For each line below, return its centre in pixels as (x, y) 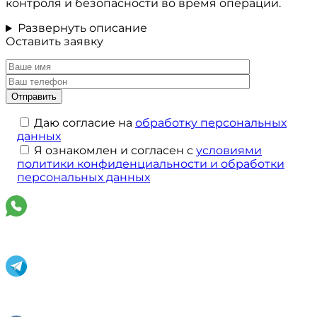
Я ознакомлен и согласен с (115, 151)
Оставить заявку (54, 42)
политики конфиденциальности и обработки (151, 164)
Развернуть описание (82, 28)
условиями (229, 151)
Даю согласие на (85, 123)
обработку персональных (211, 123)
